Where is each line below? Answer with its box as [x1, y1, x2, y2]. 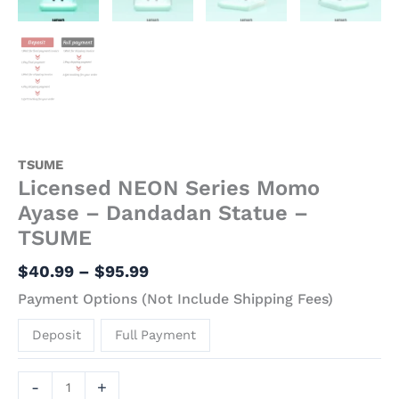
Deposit [31, 326, 81, 343]
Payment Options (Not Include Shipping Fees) [18, 289, 333, 307]
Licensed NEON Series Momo [18, 175, 320, 201]
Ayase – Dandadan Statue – [18, 200, 308, 226]
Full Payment [115, 326, 197, 343]
